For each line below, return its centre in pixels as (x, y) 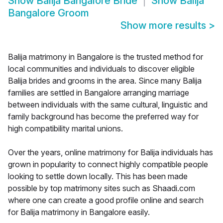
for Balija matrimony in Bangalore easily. (79, 212)
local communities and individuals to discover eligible (101, 69)
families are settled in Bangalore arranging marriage (99, 93)
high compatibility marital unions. (65, 129)
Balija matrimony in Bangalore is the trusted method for (106, 57)
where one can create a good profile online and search (106, 200)
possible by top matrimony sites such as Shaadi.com (102, 188)
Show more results (165, 26)
